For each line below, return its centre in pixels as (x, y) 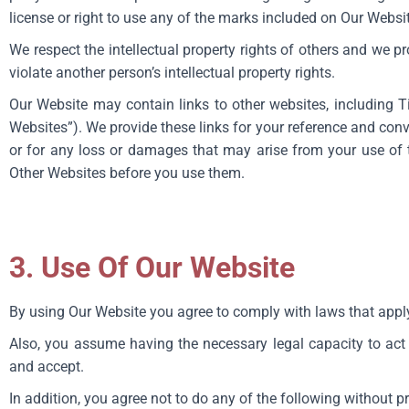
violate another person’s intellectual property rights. (172, 73)
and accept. (47, 367)
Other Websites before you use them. (127, 173)
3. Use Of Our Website (152, 267)
